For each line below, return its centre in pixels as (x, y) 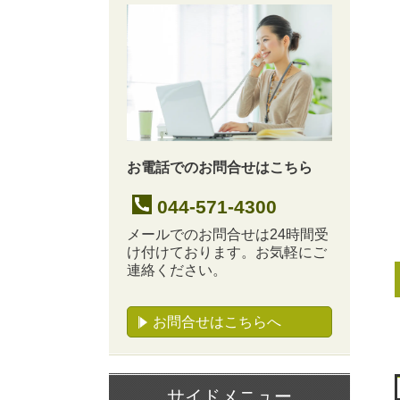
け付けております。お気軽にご (227, 252)
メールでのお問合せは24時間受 (228, 234)
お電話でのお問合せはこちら (220, 168)
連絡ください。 (177, 270)
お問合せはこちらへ (217, 321)
